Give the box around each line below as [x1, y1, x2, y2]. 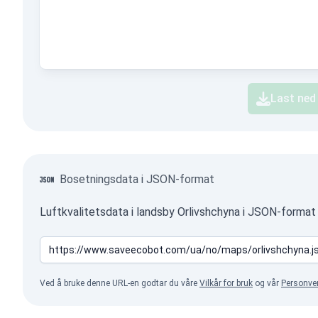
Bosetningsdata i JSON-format [60, 172, 214, 186]
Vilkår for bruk [199, 278, 253, 288]
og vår [253, 278, 281, 288]
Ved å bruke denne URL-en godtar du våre [40, 278, 199, 288]
